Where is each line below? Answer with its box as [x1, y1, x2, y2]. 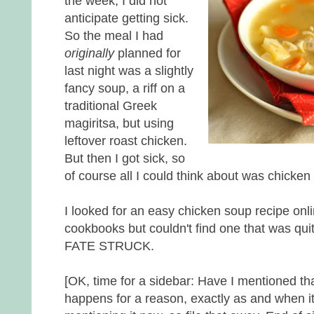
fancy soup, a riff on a [64, 81, 185, 96]
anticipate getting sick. [64, 11, 189, 26]
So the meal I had [64, 28, 163, 43]
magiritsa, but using [64, 116, 174, 131]
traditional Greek [64, 98, 157, 114]
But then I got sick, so [64, 151, 185, 166]
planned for [118, 46, 181, 61]
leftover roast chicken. [64, 133, 187, 149]
